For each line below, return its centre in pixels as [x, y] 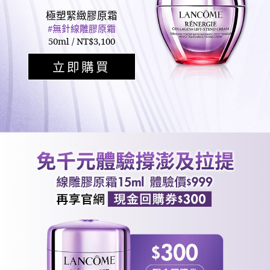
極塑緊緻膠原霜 [81, 15]
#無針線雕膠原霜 [81, 28]
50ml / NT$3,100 [81, 41]
